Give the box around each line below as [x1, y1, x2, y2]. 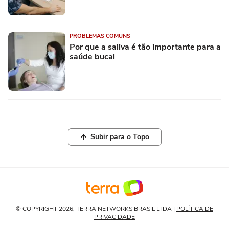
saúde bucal [70, 51, 115, 63]
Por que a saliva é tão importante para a [70, 41, 221, 53]
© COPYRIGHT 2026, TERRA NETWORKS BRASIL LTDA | [16, 204, 176, 213]
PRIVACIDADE [94, 213, 135, 221]
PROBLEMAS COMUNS [70, 32, 130, 40]
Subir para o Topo [90, 132, 149, 142]
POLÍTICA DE [176, 204, 213, 213]
